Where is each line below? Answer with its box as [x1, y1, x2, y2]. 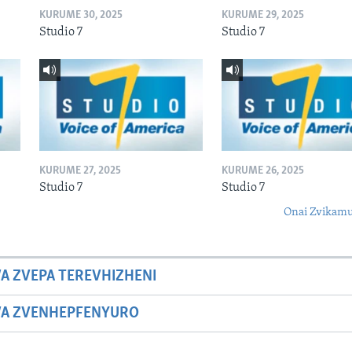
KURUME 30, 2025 [38, 9, 123, 21]
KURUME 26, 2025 [221, 165, 304, 178]
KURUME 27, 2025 [38, 165, 121, 178]
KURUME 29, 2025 [221, 9, 304, 21]
